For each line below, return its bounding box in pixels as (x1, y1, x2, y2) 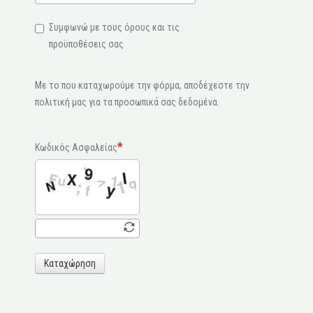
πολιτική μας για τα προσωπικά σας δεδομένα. (35, 96, 219, 108)
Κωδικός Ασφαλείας (35, 141, 117, 153)
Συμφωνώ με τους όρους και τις (49, 21, 180, 33)
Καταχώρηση (44, 257, 96, 269)
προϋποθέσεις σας (49, 38, 124, 50)
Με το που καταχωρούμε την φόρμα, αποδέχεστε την (35, 79, 249, 91)
